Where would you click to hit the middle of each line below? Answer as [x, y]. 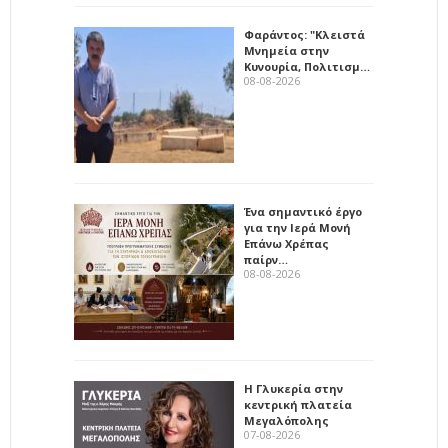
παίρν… [266, 260]
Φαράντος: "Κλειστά [304, 35]
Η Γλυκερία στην [293, 389]
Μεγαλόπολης [286, 421]
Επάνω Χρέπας [286, 244]
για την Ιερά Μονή [297, 228]
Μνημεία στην [286, 51]
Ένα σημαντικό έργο [303, 212]
